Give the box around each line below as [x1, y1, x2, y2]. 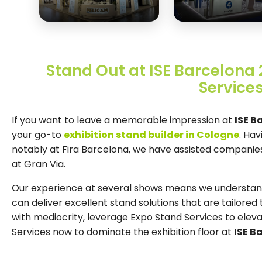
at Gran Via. [12, 157, 65, 171]
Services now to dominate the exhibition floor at [12, 225, 234, 239]
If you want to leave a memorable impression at [12, 113, 235, 127]
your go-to [12, 127, 64, 142]
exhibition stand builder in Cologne [64, 127, 239, 142]
